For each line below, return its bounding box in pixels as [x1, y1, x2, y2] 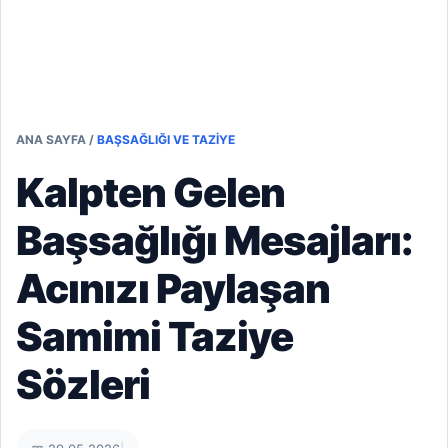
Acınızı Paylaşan [16, 264, 330, 313]
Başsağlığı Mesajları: [16, 216, 413, 265]
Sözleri [16, 360, 150, 409]
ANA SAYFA [16, 132, 86, 147]
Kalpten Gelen [16, 168, 285, 217]
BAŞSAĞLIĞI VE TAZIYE [97, 132, 235, 147]
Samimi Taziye [16, 312, 293, 361]
